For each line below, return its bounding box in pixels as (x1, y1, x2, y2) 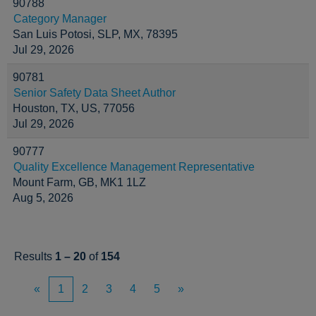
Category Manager (13, 13, 107, 25)
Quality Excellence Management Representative (13, 161, 255, 173)
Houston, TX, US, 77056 (13, 102, 135, 114)
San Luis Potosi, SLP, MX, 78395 (13, 28, 178, 40)
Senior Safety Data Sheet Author (13, 87, 176, 99)
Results (14, 250, 55, 262)
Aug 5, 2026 (13, 192, 73, 204)
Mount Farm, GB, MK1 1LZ (13, 176, 146, 188)
